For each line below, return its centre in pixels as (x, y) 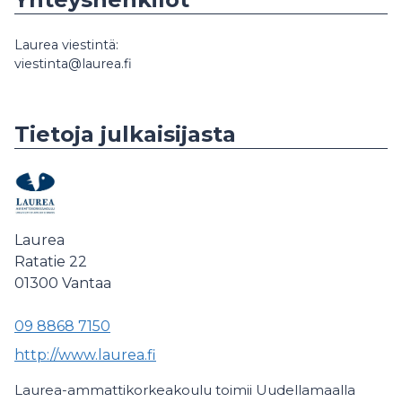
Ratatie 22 (51, 262)
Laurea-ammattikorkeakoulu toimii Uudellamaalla (185, 390)
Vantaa (87, 283)
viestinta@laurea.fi (73, 64)
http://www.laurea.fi (85, 355)
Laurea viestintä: (66, 45)
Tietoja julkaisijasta (125, 134)
